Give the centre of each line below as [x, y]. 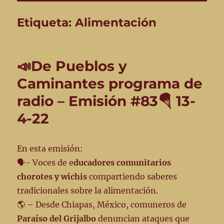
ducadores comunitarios [122, 163]
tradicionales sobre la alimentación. [88, 191]
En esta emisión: [50, 149]
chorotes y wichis [52, 177]
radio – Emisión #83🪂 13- [106, 101]
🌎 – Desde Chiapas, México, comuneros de [102, 205]
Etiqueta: [46, 23]
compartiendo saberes [132, 177]
